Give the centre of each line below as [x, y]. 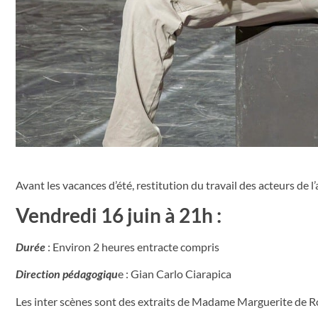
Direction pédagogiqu [67, 274]
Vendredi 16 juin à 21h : [119, 215]
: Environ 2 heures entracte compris [133, 246]
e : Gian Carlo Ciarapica [175, 274]
